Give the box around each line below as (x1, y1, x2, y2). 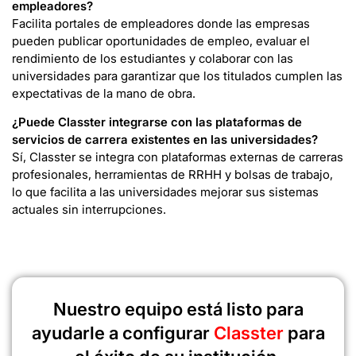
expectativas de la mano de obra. (12, 85, 195, 101)
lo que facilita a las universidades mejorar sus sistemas (12, 184, 319, 199)
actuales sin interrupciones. (12, 201, 166, 217)
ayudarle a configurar (31, 323, 214, 344)
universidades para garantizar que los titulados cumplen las (12, 68, 342, 83)
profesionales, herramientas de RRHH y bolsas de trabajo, (12, 166, 333, 182)
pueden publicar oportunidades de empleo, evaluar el (12, 33, 310, 48)
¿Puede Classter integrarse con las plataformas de (12, 114, 302, 130)
